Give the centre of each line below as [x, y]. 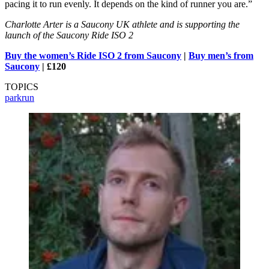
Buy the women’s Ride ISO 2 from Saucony [93, 55]
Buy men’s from [221, 55]
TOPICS [22, 86]
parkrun [20, 97]
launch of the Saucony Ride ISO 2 [69, 35]
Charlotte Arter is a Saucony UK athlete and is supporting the [122, 24]
